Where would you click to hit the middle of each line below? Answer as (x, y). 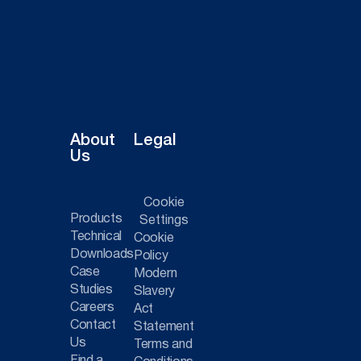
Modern (156, 274)
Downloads (102, 254)
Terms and (163, 344)
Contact (93, 325)
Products (96, 219)
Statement (164, 327)
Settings (164, 220)
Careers (92, 307)
